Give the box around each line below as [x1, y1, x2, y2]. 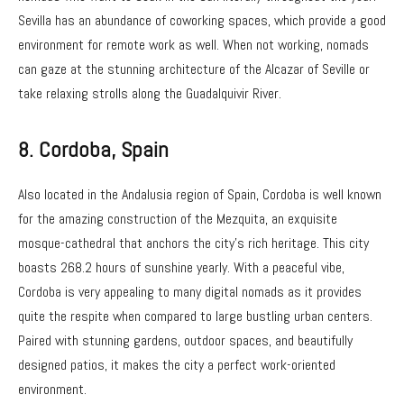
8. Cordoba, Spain [18, 135, 169, 163]
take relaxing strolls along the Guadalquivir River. [18, 83, 281, 103]
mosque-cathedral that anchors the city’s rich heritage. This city [18, 233, 369, 252]
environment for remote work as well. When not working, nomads [18, 34, 369, 54]
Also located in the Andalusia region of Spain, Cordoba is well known [18, 184, 381, 204]
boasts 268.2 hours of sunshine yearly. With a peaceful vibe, [18, 257, 344, 277]
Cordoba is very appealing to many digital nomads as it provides [18, 281, 362, 301]
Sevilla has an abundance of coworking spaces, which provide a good [18, 10, 386, 30]
